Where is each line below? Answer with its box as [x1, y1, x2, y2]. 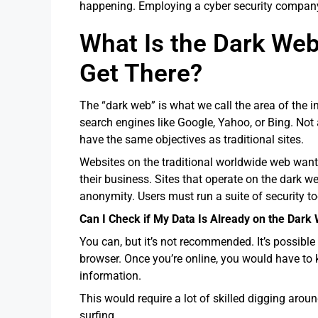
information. [79, 268, 144, 283]
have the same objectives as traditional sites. [79, 132, 304, 146]
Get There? [79, 58, 202, 88]
